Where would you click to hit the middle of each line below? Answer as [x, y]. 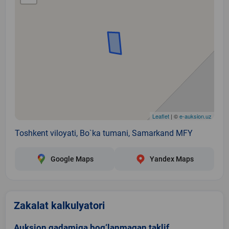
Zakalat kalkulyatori [59, 205]
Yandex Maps [171, 159]
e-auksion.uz [196, 116]
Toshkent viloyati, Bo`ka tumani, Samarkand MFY [104, 133]
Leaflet [161, 116]
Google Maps [72, 159]
